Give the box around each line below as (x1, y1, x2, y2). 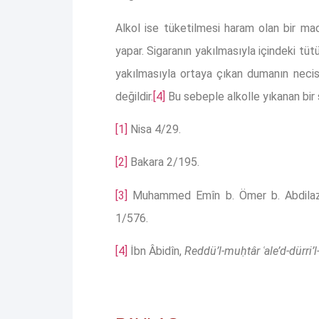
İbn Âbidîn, (127, 244, 184, 258)
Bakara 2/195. (127, 155, 199, 169)
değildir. (115, 89, 153, 103)
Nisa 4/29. (127, 122, 181, 136)
